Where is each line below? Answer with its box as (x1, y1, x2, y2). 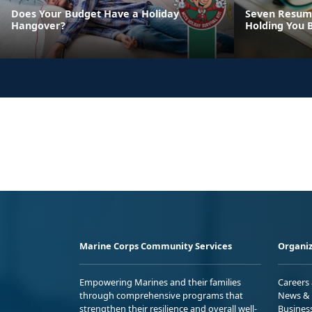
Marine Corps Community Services (79, 239, 232, 252)
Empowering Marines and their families (79, 275, 241, 288)
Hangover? (11, 18, 65, 32)
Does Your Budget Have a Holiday (11, 6, 179, 20)
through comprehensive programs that (79, 288, 243, 302)
